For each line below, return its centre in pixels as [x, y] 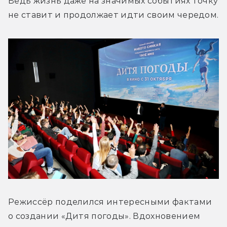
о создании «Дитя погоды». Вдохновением [104, 216]
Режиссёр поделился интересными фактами [110, 202]
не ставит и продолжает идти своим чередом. [113, 15]
